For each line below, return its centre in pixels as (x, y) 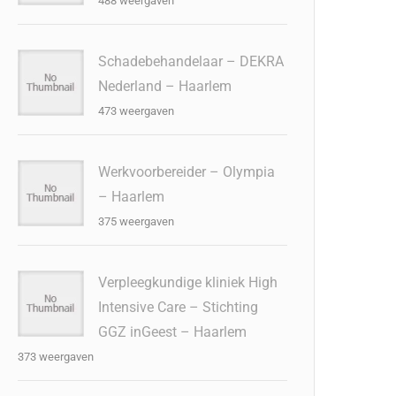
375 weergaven (137, 221)
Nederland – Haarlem (165, 86)
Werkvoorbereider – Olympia (187, 172)
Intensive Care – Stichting (179, 307)
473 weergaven (137, 111)
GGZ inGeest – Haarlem (173, 332)
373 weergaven (56, 357)
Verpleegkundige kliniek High (188, 282)
